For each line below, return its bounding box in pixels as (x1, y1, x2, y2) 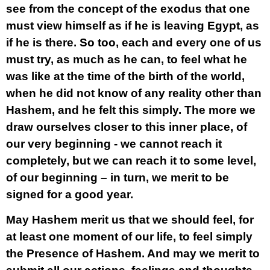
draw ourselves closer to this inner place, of (6, 121, 247, 133)
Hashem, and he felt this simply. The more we (6, 104, 256, 116)
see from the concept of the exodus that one (6, 2, 250, 15)
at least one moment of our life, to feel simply (6, 230, 253, 243)
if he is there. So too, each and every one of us (6, 36, 262, 49)
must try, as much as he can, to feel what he (6, 53, 247, 66)
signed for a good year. (6, 188, 133, 201)
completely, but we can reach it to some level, (6, 154, 256, 167)
